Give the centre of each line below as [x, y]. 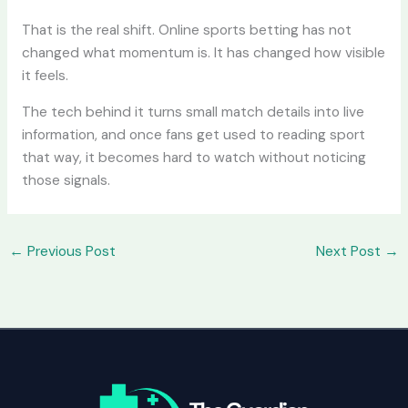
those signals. [66, 181]
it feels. [45, 75]
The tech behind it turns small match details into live [193, 112]
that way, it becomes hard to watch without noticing [194, 158]
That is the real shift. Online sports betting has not [186, 30]
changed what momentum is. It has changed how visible [203, 52]
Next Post [350, 251]
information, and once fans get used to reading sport [193, 135]
